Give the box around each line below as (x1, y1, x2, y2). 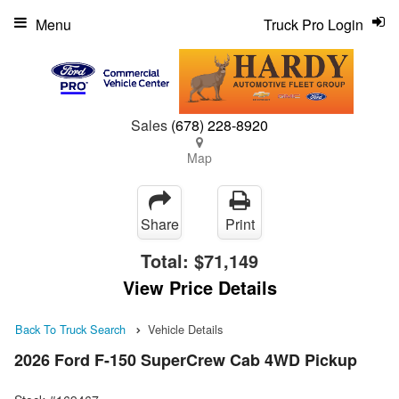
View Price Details (122, 273, 277, 300)
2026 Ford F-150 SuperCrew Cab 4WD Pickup (14, 348, 357, 372)
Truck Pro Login (264, 14, 363, 35)
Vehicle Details (148, 320, 223, 338)
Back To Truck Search (15, 320, 126, 338)
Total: (141, 247, 194, 273)
